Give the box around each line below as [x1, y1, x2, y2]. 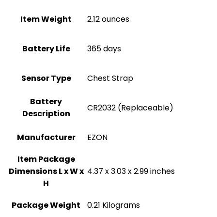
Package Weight [12, 200, 80, 211]
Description [22, 108, 70, 119]
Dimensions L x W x [8, 166, 84, 177]
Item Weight [20, 14, 72, 25]
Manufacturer [16, 132, 76, 143]
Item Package [17, 154, 75, 165]
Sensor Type [21, 73, 71, 84]
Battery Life [22, 43, 70, 54]
